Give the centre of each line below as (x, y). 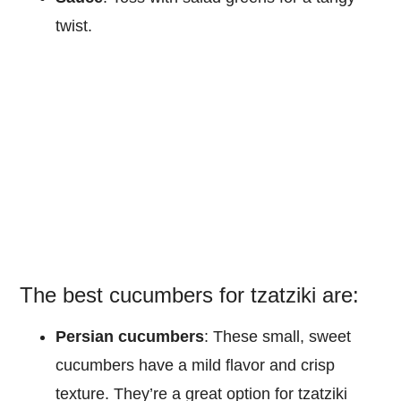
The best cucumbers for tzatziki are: (190, 294)
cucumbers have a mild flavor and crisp (196, 365)
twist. (74, 26)
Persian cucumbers (130, 336)
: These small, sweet (278, 336)
